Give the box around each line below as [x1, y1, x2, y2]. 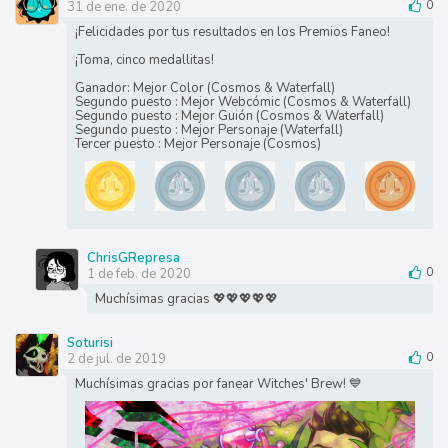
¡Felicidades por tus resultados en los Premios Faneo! [74, 22, 390, 41]
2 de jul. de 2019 [66, 349, 166, 368]
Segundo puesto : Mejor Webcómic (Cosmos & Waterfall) [74, 92, 411, 111]
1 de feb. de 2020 [86, 264, 191, 283]
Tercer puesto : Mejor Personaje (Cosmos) [74, 134, 321, 153]
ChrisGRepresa [86, 248, 180, 267]
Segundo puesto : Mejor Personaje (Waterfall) [74, 120, 343, 139]
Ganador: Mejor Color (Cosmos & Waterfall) [74, 78, 335, 97]
